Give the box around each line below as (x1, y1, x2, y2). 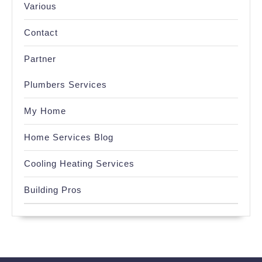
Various (24, 1, 57, 11)
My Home (24, 106, 66, 116)
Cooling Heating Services (24, 158, 135, 168)
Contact (24, 27, 58, 37)
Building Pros (24, 185, 82, 195)
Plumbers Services (24, 80, 107, 89)
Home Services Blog (24, 132, 113, 142)
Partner (24, 54, 56, 64)
